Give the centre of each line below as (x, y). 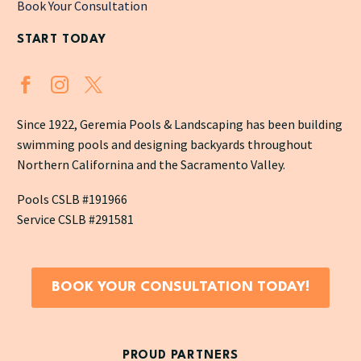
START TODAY (62, 39)
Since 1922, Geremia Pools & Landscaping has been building (180, 124)
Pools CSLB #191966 (72, 199)
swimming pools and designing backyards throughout (165, 145)
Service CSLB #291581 (75, 219)
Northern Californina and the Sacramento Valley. (151, 165)
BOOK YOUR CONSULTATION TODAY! (180, 288)
